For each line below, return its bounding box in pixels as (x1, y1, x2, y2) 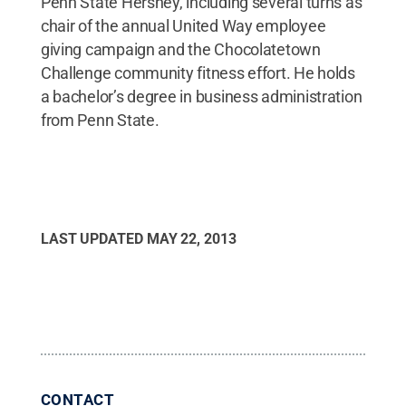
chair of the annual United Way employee (40, 16, 326, 35)
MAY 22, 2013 (146, 230, 237, 247)
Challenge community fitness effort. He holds (40, 63, 355, 82)
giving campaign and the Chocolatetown (40, 40, 321, 59)
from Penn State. (40, 111, 159, 130)
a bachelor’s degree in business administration (40, 87, 362, 106)
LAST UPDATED (40, 230, 147, 247)
